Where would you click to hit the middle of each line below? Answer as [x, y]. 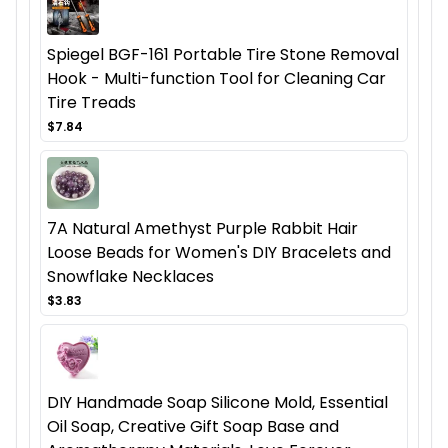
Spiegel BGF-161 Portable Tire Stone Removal [223, 54]
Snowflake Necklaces [130, 276]
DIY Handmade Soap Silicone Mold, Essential [217, 402]
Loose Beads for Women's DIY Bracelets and [219, 252]
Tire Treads [91, 102]
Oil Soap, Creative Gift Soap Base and [193, 426]
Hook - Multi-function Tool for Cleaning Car [216, 78]
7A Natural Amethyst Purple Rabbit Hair [202, 228]
